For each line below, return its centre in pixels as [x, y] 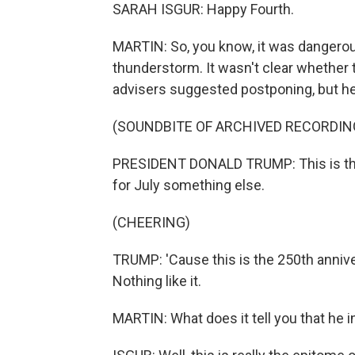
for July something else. [189, 185]
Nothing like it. [157, 281]
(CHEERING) [151, 222]
